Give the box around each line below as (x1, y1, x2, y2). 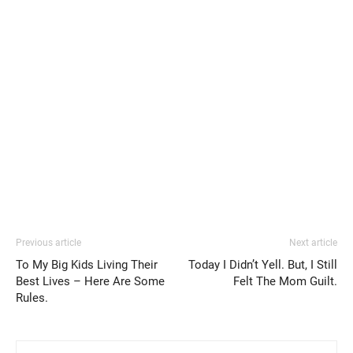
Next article (289, 237, 337, 249)
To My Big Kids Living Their (16, 258, 158, 273)
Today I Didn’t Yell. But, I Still (188, 258, 337, 273)
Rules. (16, 291, 48, 306)
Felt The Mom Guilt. (233, 274, 337, 289)
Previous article (16, 237, 81, 249)
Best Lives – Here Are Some (16, 274, 165, 289)
